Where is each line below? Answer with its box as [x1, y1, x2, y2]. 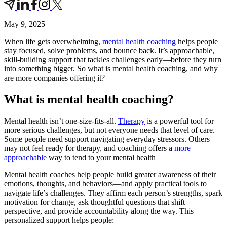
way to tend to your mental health [47, 153, 156, 162]
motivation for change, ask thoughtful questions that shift [4, 197, 185, 206]
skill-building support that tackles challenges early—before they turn [4, 55, 221, 64]
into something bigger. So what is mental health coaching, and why [4, 64, 218, 73]
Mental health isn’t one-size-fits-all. [4, 116, 118, 125]
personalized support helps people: [4, 215, 114, 224]
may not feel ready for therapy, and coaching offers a [4, 143, 174, 153]
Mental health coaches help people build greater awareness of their [4, 170, 216, 179]
